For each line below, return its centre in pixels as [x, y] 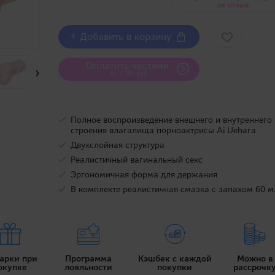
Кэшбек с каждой [175, 258]
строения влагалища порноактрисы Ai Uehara [164, 130]
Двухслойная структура [118, 145]
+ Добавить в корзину [122, 37]
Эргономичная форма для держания [144, 174]
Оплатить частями [129, 65]
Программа [89, 258]
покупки [175, 267]
